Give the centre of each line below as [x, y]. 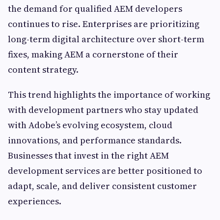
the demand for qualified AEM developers [95, 9]
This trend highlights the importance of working [109, 95]
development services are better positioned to [105, 171]
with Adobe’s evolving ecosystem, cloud [90, 125]
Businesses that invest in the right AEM [88, 156]
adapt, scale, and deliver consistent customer [102, 186]
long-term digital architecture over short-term [106, 39]
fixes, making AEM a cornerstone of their [93, 55]
